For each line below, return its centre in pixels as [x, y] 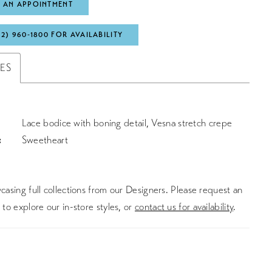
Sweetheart [45, 140]
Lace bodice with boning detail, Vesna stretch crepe [127, 123]
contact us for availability [184, 207]
